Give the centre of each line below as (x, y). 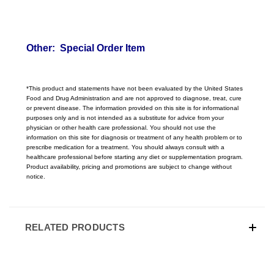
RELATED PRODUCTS (75, 227)
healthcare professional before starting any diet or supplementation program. (135, 157)
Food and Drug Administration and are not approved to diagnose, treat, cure (134, 98)
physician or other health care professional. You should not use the (121, 127)
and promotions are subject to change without (166, 166)
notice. (37, 176)
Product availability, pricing (63, 166)
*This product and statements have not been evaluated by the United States (135, 88)
